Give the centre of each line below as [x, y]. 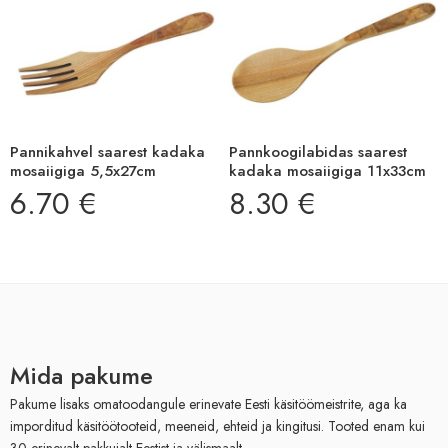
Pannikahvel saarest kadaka [107, 152]
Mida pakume [81, 376]
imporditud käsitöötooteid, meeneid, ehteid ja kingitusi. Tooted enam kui [217, 426]
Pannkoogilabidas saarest [318, 152]
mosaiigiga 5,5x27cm [83, 171]
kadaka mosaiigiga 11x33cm [327, 171]
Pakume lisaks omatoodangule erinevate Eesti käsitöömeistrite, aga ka [208, 404]
